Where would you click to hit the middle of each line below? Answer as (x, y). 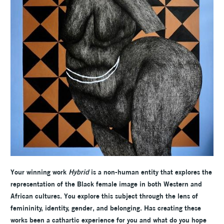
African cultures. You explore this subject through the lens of (104, 196)
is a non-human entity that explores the (150, 172)
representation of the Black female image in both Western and (106, 184)
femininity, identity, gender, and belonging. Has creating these (106, 208)
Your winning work (39, 172)
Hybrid (79, 172)
